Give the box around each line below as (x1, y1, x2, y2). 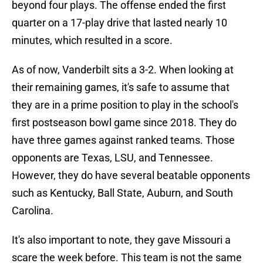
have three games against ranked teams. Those (12, 134, 235, 147)
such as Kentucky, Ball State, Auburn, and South (12, 187, 233, 200)
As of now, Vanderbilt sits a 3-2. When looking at (12, 63, 234, 76)
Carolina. (12, 204, 53, 217)
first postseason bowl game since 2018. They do (12, 116, 237, 129)
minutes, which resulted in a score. (12, 34, 173, 47)
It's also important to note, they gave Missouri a (12, 234, 231, 247)
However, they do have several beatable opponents (12, 169, 250, 182)
